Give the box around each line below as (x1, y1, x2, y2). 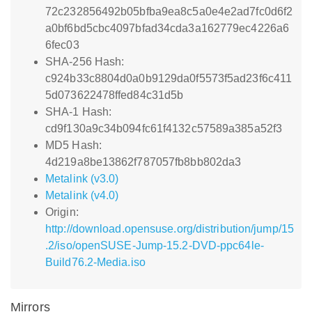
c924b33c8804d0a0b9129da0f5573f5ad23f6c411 (45, 72, 292, 84)
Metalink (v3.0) (45, 173, 119, 185)
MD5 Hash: (45, 139, 102, 151)
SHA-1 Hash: (45, 106, 112, 118)
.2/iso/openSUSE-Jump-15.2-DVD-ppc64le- (45, 240, 264, 251)
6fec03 (45, 39, 79, 51)
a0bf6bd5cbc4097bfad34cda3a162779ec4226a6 (45, 22, 290, 34)
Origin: (45, 206, 79, 218)
